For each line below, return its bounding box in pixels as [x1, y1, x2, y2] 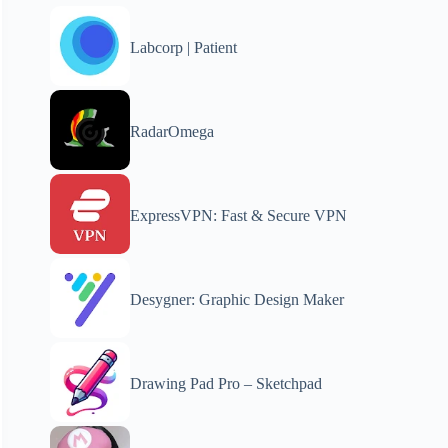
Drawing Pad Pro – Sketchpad [130, 375, 323, 392]
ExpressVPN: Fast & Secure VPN [130, 207, 348, 224]
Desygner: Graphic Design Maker [130, 291, 345, 308]
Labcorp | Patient [130, 39, 238, 56]
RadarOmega [130, 123, 215, 140]
